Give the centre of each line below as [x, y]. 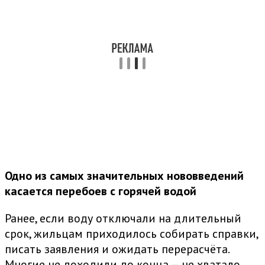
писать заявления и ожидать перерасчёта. [117, 249]
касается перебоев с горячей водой [101, 191]
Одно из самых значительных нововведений [124, 176]
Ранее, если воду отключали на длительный [123, 219]
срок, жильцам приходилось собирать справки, [131, 234]
